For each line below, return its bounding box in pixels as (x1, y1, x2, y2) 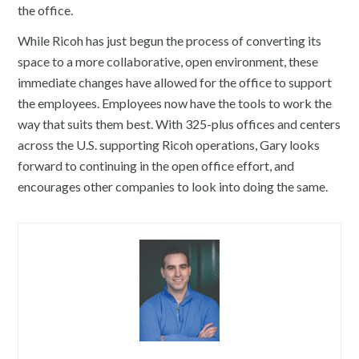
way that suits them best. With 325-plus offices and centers (18, 116, 341, 131)
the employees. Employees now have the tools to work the (18, 95, 333, 111)
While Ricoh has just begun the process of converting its (18, 33, 322, 48)
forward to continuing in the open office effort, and (18, 158, 295, 173)
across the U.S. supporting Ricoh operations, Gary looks (18, 137, 321, 152)
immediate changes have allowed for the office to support (18, 75, 333, 90)
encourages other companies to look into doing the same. (18, 179, 329, 194)
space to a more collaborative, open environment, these (18, 54, 319, 69)
